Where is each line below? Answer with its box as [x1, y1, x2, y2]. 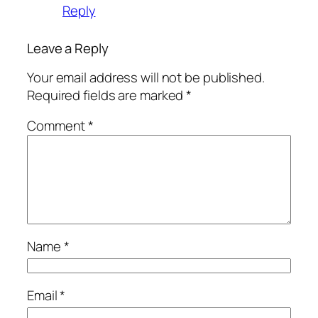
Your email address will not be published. [27, 67, 265, 87]
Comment [27, 116, 89, 136]
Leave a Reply [27, 39, 109, 58]
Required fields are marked [27, 85, 187, 104]
